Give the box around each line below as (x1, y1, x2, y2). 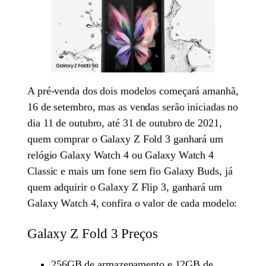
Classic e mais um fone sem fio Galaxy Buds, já (27, 165, 233, 178)
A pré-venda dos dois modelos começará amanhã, (27, 85, 239, 97)
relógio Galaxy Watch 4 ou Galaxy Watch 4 (27, 149, 214, 161)
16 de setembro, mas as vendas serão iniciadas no (27, 101, 239, 113)
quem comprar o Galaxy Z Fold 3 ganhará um (27, 133, 223, 145)
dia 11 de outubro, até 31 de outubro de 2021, (27, 117, 222, 129)
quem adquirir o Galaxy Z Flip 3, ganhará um (27, 181, 222, 194)
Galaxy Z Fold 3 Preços (27, 226, 158, 242)
